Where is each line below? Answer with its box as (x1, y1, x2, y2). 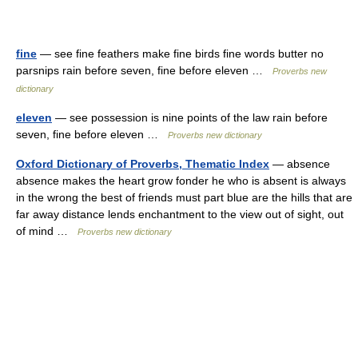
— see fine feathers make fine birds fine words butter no (37, 47, 324, 60)
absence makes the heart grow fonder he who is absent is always (16, 174, 346, 187)
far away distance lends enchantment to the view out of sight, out (16, 208, 344, 221)
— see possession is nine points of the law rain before (52, 111, 328, 124)
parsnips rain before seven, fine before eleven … (16, 64, 272, 77)
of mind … (16, 225, 78, 237)
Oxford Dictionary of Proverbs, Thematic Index (16, 157, 269, 170)
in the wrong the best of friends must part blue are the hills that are (16, 191, 352, 204)
